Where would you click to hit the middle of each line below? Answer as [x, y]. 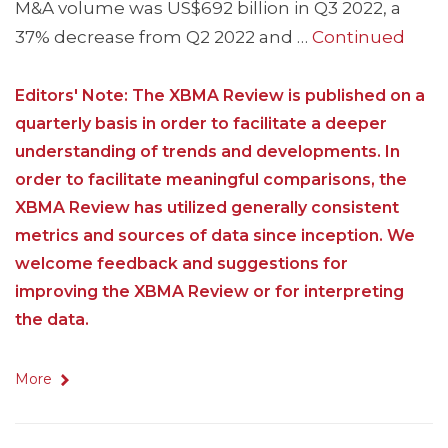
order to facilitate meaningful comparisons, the [211, 180]
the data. [52, 320]
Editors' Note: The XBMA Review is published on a [220, 96]
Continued [358, 37]
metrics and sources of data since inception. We [215, 236]
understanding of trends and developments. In [207, 152]
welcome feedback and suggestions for [181, 264]
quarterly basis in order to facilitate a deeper [201, 124]
